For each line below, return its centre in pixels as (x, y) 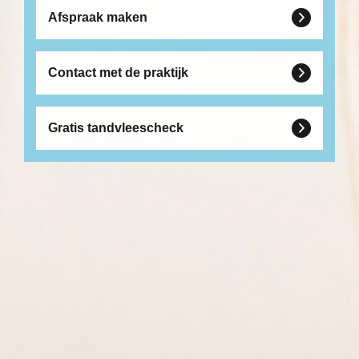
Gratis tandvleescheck (116, 128)
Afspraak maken (98, 18)
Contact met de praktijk (118, 73)
